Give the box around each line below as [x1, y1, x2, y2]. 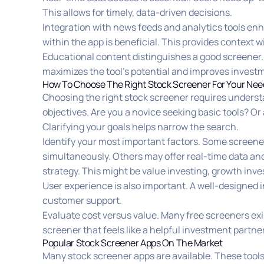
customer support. [42, 194, 122, 207]
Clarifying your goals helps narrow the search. [42, 120, 239, 134]
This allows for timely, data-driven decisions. [42, 6, 232, 19]
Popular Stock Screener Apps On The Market [42, 236, 223, 250]
